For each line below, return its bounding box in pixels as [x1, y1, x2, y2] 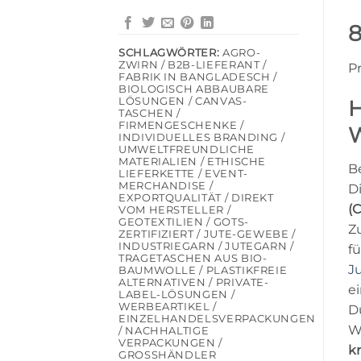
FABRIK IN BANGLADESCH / [118, 71, 277, 84]
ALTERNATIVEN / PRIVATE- [118, 276, 269, 289]
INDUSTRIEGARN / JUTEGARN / [118, 240, 294, 253]
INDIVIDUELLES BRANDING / [118, 131, 285, 144]
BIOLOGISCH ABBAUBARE [118, 83, 269, 96]
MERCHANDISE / [118, 180, 214, 193]
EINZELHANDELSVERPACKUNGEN [118, 313, 316, 326]
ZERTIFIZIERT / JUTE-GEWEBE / [118, 228, 296, 241]
